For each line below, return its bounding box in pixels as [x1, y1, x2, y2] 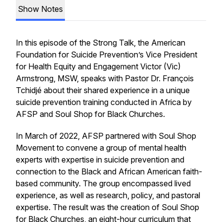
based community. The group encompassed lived [16, 178, 191, 188]
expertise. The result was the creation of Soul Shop [16, 202, 199, 212]
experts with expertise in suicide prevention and [16, 155, 184, 165]
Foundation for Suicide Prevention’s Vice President [16, 50, 197, 59]
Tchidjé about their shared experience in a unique [16, 85, 190, 95]
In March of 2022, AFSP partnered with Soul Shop [16, 131, 196, 141]
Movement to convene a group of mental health [16, 143, 186, 153]
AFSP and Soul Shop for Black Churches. [16, 109, 165, 119]
